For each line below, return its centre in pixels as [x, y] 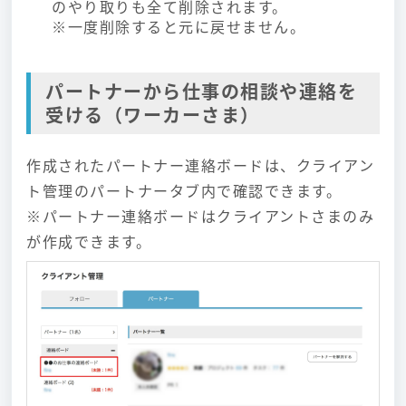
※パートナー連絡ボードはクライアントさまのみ [200, 216]
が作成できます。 [89, 241]
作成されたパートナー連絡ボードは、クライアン [200, 165]
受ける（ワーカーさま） [153, 115]
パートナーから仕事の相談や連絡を [201, 91]
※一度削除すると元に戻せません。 [181, 26]
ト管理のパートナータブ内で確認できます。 [184, 190]
